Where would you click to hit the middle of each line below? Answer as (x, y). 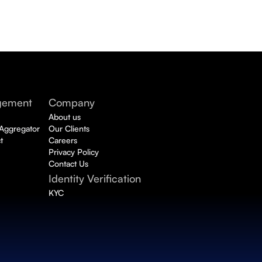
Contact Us (68, 163)
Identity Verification (96, 178)
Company (71, 102)
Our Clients (69, 128)
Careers (63, 140)
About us (64, 117)
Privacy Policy (73, 152)
